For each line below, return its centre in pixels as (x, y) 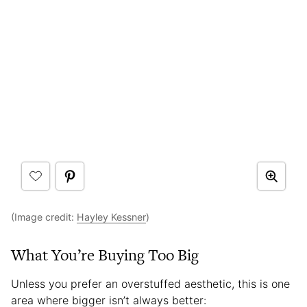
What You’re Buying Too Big (105, 255)
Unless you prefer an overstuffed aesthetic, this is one (150, 283)
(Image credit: (44, 217)
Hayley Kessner (111, 217)
